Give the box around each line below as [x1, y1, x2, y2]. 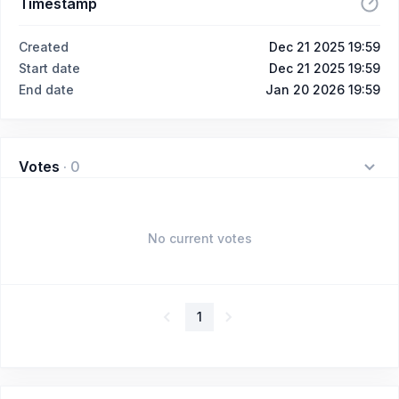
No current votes [147, 230, 252, 246]
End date [19, 82, 74, 97]
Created [19, 39, 69, 54]
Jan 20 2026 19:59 [265, 82, 380, 97]
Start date [19, 61, 80, 76]
